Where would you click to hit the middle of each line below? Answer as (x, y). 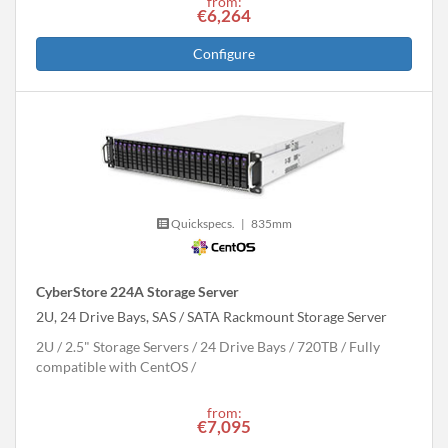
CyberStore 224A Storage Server (137, 292)
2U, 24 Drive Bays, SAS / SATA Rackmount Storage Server (211, 317)
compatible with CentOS (112, 367)
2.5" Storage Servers (127, 347)
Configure (224, 54)
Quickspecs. (201, 224)
